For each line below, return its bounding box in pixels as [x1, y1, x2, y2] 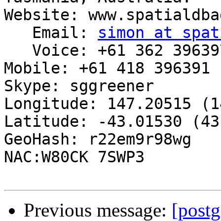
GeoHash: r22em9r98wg [4, 130, 191, 148]
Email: [32, 24, 98, 42]
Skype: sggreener [4, 77, 154, 95]
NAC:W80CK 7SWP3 [4, 148, 145, 166]
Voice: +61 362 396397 [4, 41, 32, 60]
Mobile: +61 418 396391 [4, 59, 210, 77]
